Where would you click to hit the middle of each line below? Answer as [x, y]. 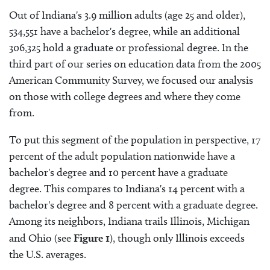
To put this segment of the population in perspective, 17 [135, 140]
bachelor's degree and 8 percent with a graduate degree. [133, 205]
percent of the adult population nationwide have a [122, 156]
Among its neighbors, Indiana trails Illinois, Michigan [129, 221]
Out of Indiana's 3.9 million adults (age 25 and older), [127, 15]
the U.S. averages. [48, 255]
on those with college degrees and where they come [125, 97]
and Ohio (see [41, 238]
